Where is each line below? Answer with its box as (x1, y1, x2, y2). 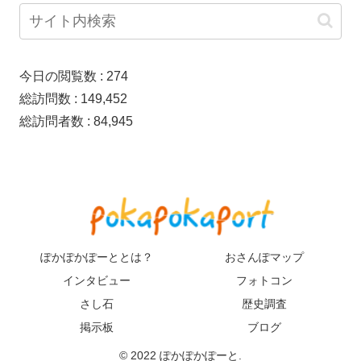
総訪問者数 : (19, 114, 93, 128)
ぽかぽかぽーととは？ (40, 250, 153, 263)
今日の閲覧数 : (19, 68, 106, 83)
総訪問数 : (19, 91, 81, 106)
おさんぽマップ (225, 250, 304, 263)
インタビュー (63, 273, 131, 287)
